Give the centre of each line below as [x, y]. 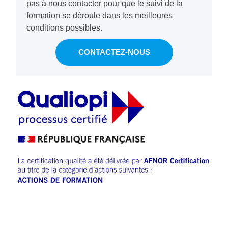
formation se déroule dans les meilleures [99, 16]
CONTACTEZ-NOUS [114, 52]
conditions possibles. [64, 28]
